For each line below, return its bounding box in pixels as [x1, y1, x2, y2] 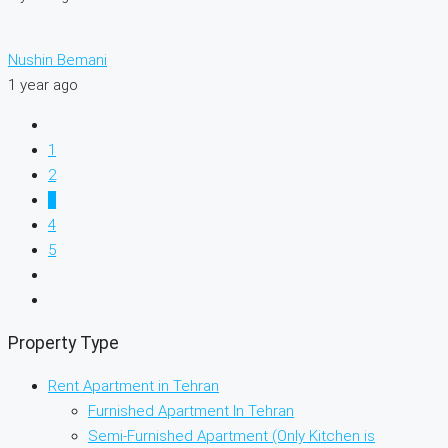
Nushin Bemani [8, 51, 107, 70]
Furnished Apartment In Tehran [88, 401, 294, 420]
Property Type [8, 332, 119, 353]
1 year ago [8, 76, 78, 95]
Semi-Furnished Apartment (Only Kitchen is [88, 426, 375, 445]
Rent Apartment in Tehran [48, 376, 219, 395]
